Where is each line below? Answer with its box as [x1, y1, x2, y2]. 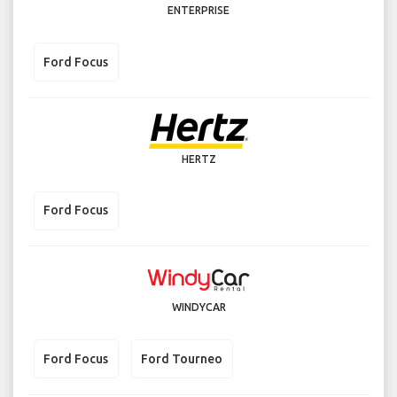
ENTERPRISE [167, 4, 230, 17]
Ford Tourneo [141, 351, 222, 366]
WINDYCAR [171, 301, 226, 314]
